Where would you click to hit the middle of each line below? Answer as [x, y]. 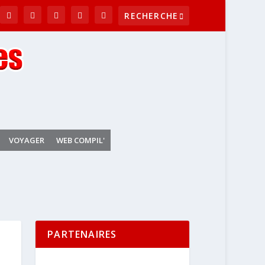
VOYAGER [26, 140]
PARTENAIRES [82, 234]
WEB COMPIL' [80, 140]
